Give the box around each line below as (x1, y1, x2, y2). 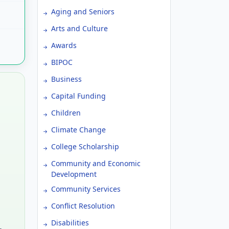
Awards (51, 40, 77, 50)
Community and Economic (51, 158, 141, 168)
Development (51, 169, 97, 179)
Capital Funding (51, 91, 106, 101)
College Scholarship (51, 142, 119, 151)
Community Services (51, 184, 121, 194)
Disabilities (51, 218, 89, 227)
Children (51, 108, 81, 118)
